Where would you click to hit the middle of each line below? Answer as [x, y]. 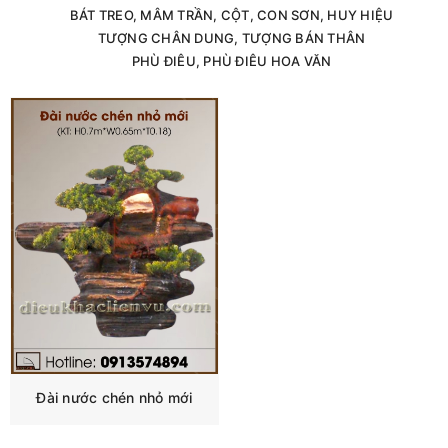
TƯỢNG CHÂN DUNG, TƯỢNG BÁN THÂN [231, 37]
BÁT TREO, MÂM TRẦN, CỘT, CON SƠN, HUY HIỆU [231, 14]
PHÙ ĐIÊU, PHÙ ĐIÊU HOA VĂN [231, 60]
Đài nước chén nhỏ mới [114, 398]
